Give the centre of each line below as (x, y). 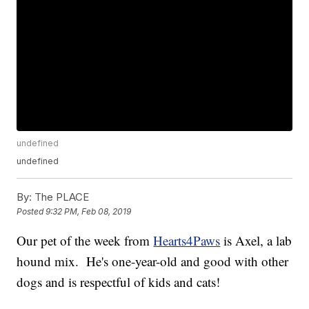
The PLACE (61, 197)
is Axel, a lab (256, 241)
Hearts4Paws (187, 241)
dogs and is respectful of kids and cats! (119, 282)
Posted (31, 212)
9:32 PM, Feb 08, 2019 (89, 212)
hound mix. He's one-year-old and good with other (153, 261)
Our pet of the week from (85, 241)
